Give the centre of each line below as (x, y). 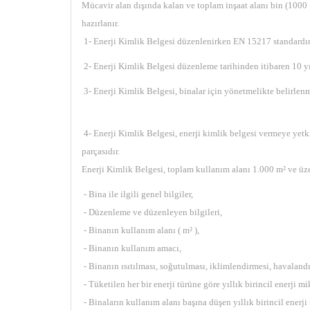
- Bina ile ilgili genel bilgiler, (137, 194)
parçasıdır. (101, 151)
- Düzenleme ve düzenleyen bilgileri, (152, 212)
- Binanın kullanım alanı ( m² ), (140, 230)
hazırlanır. (100, 23)
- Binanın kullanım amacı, (131, 248)
